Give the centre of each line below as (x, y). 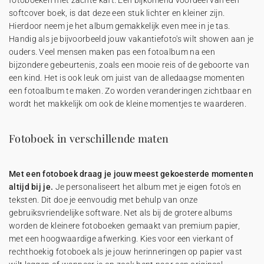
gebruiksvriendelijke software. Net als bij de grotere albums (121, 213)
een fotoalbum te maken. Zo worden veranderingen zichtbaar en (130, 91)
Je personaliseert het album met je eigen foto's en (147, 187)
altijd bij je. (31, 187)
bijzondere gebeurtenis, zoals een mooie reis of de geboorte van (129, 65)
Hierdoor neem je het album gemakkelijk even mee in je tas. (120, 26)
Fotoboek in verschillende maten (89, 138)
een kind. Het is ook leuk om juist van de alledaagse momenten (127, 78)
